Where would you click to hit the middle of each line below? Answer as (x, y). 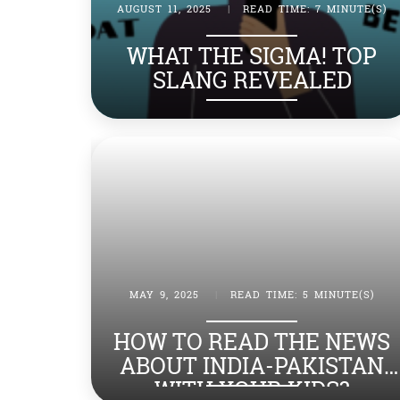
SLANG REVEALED (252, 79)
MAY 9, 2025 (164, 294)
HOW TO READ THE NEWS (252, 341)
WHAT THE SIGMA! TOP (252, 55)
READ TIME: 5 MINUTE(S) (302, 294)
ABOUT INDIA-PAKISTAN (252, 365)
